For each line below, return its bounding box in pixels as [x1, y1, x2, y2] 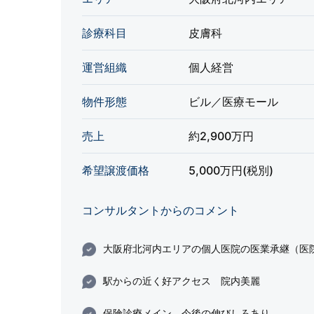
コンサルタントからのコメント [82, 203, 239, 217]
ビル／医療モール [189, 95, 278, 109]
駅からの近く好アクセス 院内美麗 [103, 275, 260, 287]
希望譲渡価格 [82, 163, 149, 177]
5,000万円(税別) [189, 163, 273, 177]
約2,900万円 [189, 129, 254, 143]
